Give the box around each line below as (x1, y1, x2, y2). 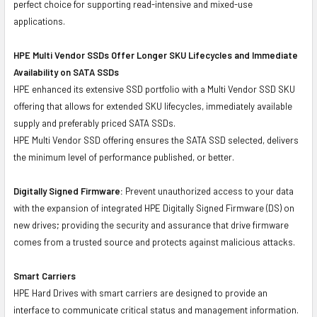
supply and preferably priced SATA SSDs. (13, 117, 175, 129)
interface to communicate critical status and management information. (13, 304, 299, 316)
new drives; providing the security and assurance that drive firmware (13, 219, 289, 231)
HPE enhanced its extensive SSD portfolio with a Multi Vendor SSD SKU (13, 83, 295, 95)
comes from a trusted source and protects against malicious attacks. (13, 236, 295, 248)
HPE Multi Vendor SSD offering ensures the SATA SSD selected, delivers (13, 134, 299, 146)
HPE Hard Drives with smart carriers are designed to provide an (13, 287, 267, 299)
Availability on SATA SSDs (13, 66, 119, 78)
